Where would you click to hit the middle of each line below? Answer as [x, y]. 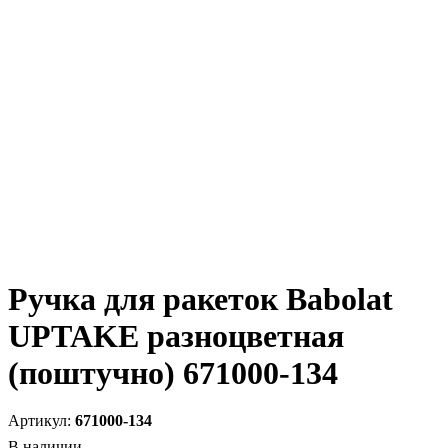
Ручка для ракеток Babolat [200, 299]
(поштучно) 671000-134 [173, 373]
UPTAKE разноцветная [176, 336]
